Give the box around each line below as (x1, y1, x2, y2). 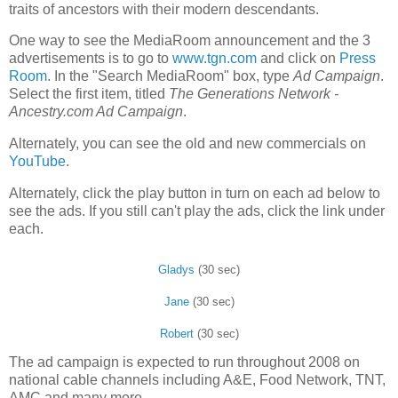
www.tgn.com (172, 51, 257, 67)
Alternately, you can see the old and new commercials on (9, 136, 366, 152)
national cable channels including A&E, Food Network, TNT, (9, 371, 386, 387)
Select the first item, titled (9, 86, 169, 102)
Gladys (158, 262, 195, 276)
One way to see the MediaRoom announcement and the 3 (9, 33, 370, 49)
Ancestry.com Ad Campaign (9, 104, 183, 120)
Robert (159, 326, 194, 340)
